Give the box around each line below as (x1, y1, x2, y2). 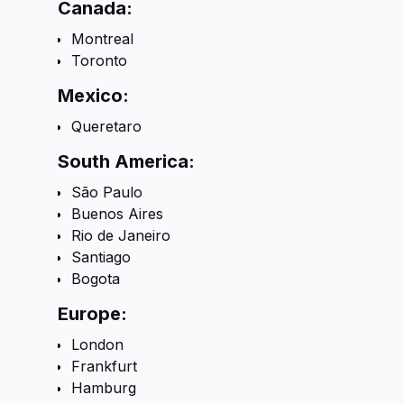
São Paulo (71, 183, 142, 201)
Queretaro (71, 117, 142, 135)
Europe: (58, 303, 127, 325)
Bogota (71, 270, 120, 288)
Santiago (71, 248, 131, 266)
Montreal (71, 30, 133, 48)
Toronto (71, 51, 127, 69)
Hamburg (71, 379, 136, 397)
